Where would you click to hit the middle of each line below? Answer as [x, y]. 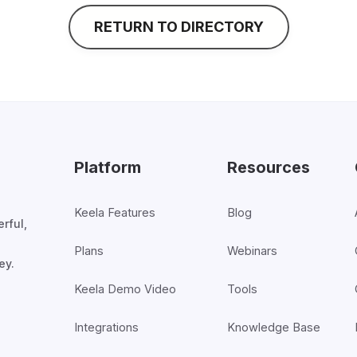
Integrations [106, 327]
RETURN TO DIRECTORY [178, 26]
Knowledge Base [273, 327]
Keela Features [114, 212]
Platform [107, 167]
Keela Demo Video [125, 288]
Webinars [252, 250]
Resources [268, 167]
